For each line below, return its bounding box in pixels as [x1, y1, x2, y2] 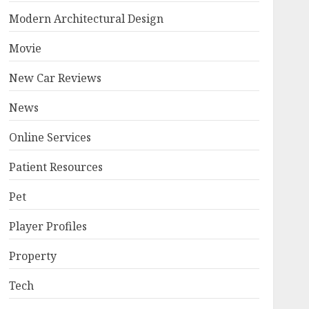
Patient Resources [8, 159, 103, 175]
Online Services [8, 130, 91, 145]
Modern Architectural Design [8, 11, 163, 26]
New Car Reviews [8, 70, 101, 86]
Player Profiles [8, 219, 87, 234]
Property [8, 248, 57, 263]
